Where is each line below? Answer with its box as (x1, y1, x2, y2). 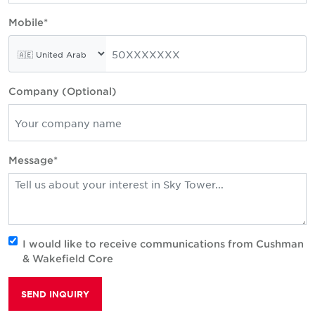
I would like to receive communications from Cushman (22, 238, 304, 250)
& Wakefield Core (22, 252, 113, 265)
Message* (8, 154, 58, 167)
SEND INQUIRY (21, 288, 89, 300)
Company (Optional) (8, 85, 117, 98)
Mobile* (8, 16, 48, 29)
